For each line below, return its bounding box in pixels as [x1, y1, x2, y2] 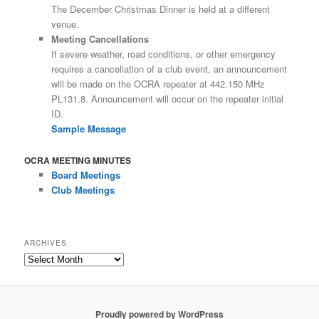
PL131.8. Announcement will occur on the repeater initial [51, 91, 283, 105]
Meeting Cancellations [51, 31, 149, 46]
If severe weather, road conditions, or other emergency [51, 46, 276, 61]
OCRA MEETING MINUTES [24, 154, 132, 167]
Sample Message [51, 121, 126, 135]
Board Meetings [51, 168, 120, 182]
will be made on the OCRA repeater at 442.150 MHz [51, 76, 265, 90]
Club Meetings [51, 183, 115, 197]
